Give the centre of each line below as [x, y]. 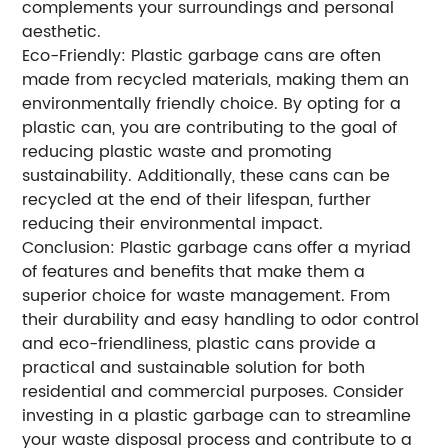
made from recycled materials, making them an [216, 79]
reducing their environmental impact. [173, 223]
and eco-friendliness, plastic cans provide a [199, 343]
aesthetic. [62, 31]
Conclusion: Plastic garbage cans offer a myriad [217, 247]
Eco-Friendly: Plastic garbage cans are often [202, 55]
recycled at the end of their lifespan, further [197, 199]
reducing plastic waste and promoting [177, 151]
